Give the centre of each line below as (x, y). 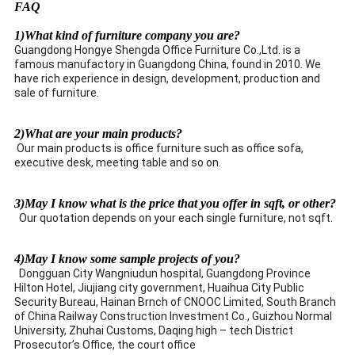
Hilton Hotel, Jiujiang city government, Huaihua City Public (159, 287)
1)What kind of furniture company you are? (127, 35)
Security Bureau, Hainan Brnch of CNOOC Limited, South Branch (175, 302)
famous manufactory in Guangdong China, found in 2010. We (168, 64)
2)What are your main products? (98, 133)
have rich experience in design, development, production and (167, 78)
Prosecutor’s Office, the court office (105, 344)
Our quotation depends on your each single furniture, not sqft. (174, 218)
